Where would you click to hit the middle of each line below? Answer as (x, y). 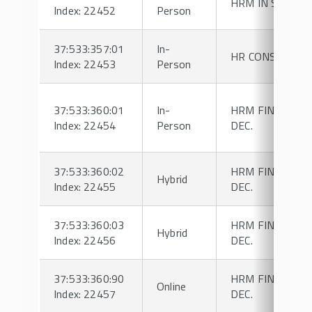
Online (172, 286)
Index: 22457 (85, 294)
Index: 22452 (85, 10)
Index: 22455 (85, 187)
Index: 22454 (85, 125)
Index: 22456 (85, 240)
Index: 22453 (85, 64)
